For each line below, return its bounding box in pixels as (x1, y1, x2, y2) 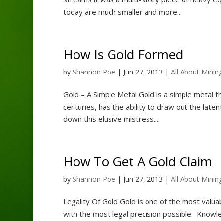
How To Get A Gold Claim (63, 152, 212, 170)
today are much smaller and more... (63, 6, 182, 17)
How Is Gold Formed (63, 45, 183, 63)
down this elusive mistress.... (63, 113, 160, 124)
